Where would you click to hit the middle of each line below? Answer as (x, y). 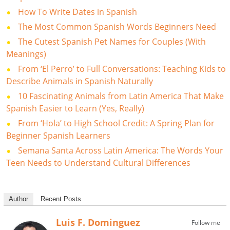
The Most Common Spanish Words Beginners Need (117, 26)
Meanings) (26, 54)
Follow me (206, 222)
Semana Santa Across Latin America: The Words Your (121, 150)
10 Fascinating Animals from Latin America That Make (121, 96)
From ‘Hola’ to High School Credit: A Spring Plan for (117, 123)
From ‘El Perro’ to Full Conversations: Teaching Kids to (122, 69)
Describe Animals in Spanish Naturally (80, 81)
